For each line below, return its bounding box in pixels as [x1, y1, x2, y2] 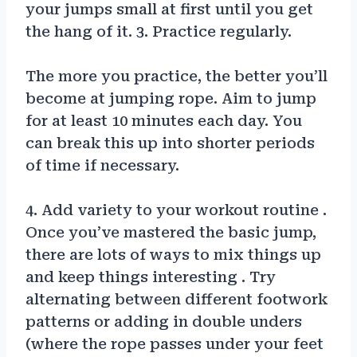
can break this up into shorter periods [25, 134, 315, 151]
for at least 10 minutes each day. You [25, 112, 302, 129]
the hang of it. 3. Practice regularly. [25, 22, 292, 40]
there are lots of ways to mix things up [25, 245, 321, 263]
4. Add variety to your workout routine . [25, 201, 327, 218]
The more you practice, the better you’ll [25, 67, 328, 84]
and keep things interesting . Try [25, 268, 276, 285]
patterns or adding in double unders [25, 312, 302, 330]
